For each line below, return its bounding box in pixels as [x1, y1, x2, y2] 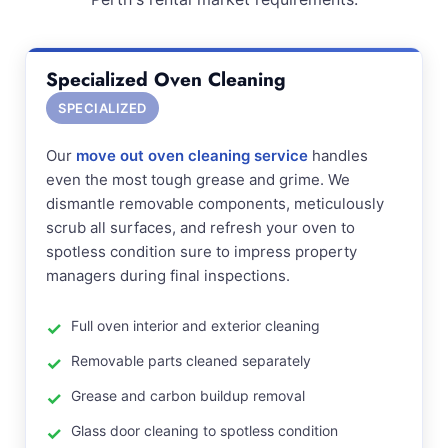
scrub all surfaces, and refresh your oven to [46, 218, 355, 237]
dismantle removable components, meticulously [46, 194, 384, 213]
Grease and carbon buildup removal [71, 387, 305, 404]
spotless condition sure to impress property [46, 242, 357, 261]
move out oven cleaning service [76, 146, 308, 165]
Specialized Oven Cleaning [46, 66, 286, 93]
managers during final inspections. [46, 266, 290, 285]
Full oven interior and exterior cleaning [71, 317, 320, 334]
